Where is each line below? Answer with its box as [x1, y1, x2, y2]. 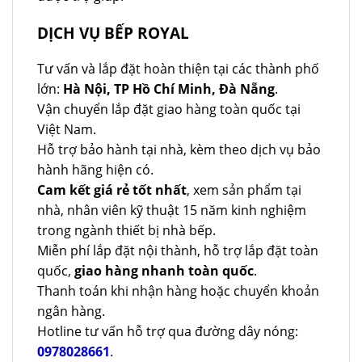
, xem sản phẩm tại [187, 180, 301, 199]
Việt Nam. [37, 120, 96, 138]
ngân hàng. [37, 301, 105, 320]
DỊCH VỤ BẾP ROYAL [37, 21, 189, 44]
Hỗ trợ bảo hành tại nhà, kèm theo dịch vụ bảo [37, 140, 321, 158]
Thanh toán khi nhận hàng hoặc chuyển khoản [37, 281, 319, 300]
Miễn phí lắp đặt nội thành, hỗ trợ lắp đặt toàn [37, 241, 318, 259]
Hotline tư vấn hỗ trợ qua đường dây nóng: [37, 322, 298, 340]
